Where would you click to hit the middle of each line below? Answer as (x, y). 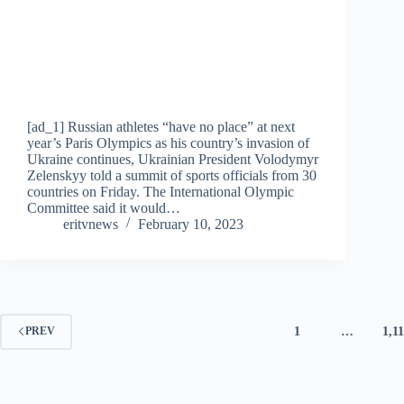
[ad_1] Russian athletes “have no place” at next (161, 126)
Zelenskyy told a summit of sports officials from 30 (172, 175)
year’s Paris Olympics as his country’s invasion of (168, 142)
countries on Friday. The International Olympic (161, 191)
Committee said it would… (104, 207)
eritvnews (91, 224)
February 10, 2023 (191, 224)
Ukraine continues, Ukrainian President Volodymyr (173, 159)
